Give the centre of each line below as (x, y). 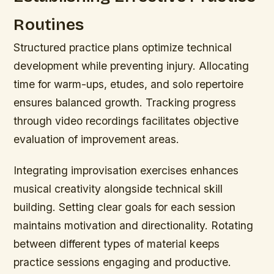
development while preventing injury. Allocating (131, 66)
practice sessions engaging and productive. (123, 262)
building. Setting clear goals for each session (125, 207)
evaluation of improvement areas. (97, 139)
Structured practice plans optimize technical (123, 48)
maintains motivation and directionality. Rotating (134, 226)
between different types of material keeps (117, 244)
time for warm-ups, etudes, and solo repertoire (129, 84)
